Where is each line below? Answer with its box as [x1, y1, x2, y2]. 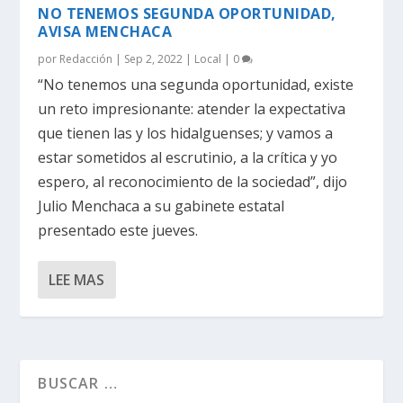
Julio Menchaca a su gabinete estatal [38, 195, 285, 216]
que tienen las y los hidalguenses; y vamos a [38, 122, 334, 143]
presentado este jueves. [38, 219, 199, 240]
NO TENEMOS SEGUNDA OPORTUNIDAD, [38, 3, 336, 23]
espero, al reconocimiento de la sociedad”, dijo [38, 171, 348, 192]
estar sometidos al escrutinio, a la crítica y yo [38, 147, 338, 167]
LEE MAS [49, 269, 105, 290]
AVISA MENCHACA [38, 21, 173, 41]
